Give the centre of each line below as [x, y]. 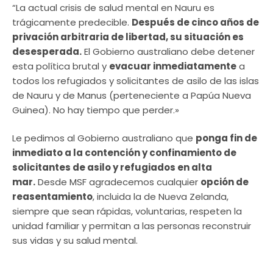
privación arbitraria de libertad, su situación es [128, 37]
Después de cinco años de [195, 22]
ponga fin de [226, 138]
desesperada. [47, 51]
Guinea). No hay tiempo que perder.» [96, 110]
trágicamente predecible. [72, 22]
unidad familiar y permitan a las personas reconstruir [132, 226]
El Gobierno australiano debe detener [168, 51]
